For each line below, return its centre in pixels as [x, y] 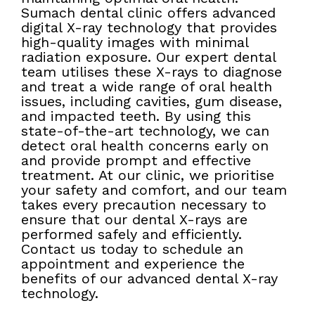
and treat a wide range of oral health [147, 87]
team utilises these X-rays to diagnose [152, 72]
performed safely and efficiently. [131, 234]
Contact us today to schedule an [132, 249]
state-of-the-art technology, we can [145, 131]
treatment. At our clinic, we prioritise [148, 175]
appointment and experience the [133, 264]
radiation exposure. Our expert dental [148, 57]
